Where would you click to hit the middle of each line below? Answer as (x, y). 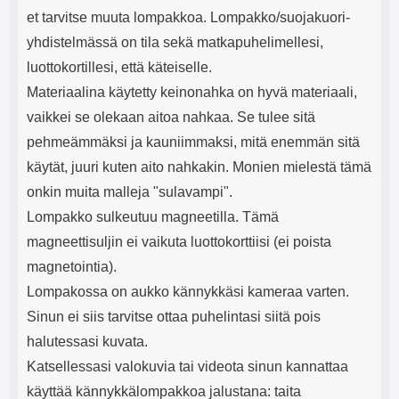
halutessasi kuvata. (87, 342)
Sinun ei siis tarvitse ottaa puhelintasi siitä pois (174, 317)
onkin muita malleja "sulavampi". (130, 192)
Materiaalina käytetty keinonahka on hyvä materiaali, (192, 92)
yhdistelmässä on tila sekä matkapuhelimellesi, (175, 42)
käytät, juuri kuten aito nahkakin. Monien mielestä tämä (199, 167)
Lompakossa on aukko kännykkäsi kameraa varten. (188, 292)
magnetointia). (72, 267)
